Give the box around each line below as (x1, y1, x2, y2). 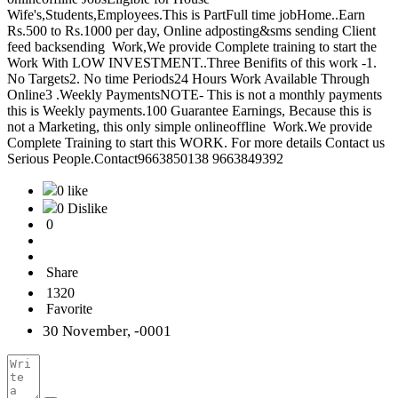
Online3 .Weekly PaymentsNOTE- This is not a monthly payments (7, 87, 382, 103)
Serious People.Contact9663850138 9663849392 (7, 151, 291, 167)
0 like (57, 183, 88, 199)
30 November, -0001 (43, 322, 171, 340)
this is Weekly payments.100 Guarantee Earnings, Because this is (7, 103, 371, 119)
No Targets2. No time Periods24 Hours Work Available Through (7, 71, 370, 87)
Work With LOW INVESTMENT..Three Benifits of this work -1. (7, 55, 377, 71)
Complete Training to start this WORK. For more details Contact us (7, 135, 385, 151)
